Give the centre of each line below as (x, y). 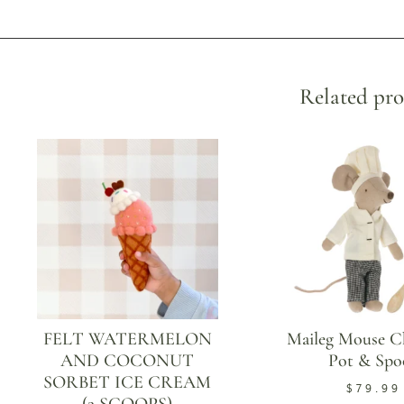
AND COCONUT (128, 361)
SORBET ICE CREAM (128, 383)
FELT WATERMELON (127, 340)
